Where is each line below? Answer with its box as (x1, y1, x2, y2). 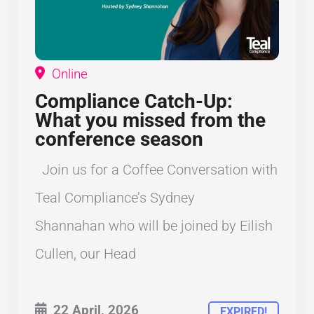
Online (48, 66, 88, 82)
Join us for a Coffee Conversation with (35, 161, 278, 178)
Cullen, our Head (35, 245, 136, 262)
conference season (35, 127, 203, 151)
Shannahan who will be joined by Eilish (35, 217, 273, 234)
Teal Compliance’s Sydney (35, 189, 195, 206)
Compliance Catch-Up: (35, 89, 233, 113)
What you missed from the (35, 108, 266, 132)
